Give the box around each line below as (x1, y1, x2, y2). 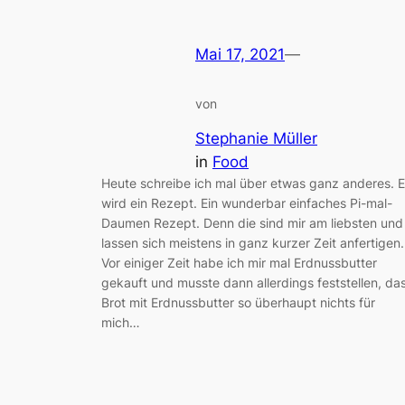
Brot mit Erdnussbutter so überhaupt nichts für (101, 295, 375, 311)
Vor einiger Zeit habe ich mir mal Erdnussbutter (101, 255, 377, 271)
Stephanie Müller (195, 129, 317, 148)
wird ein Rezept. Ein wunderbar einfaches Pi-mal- (101, 195, 392, 212)
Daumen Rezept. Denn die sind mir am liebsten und (101, 215, 403, 231)
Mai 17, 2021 (195, 44, 285, 63)
